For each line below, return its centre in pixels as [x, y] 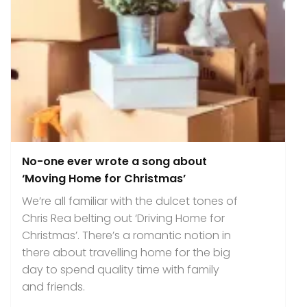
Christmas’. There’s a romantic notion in [126, 235]
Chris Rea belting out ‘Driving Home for [123, 218]
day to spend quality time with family [121, 270]
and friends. [53, 287]
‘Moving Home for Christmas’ [104, 179]
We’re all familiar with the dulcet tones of [130, 201]
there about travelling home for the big [126, 253]
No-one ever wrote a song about [114, 161]
